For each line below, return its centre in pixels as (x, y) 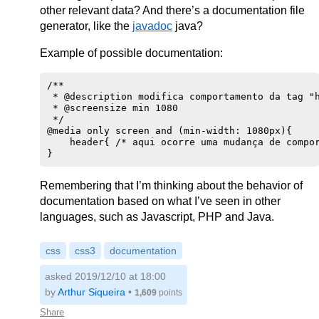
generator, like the (86, 26)
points (169, 293)
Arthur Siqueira (91, 292)
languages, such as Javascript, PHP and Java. (157, 217)
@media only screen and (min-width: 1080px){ (169, 131)
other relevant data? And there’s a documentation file (172, 10)
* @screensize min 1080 (113, 108)
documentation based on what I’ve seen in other (160, 201)
